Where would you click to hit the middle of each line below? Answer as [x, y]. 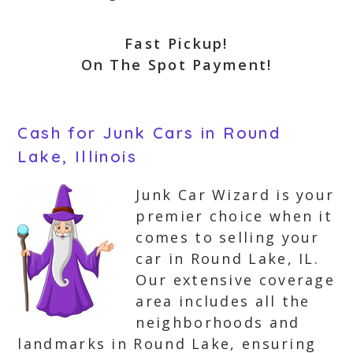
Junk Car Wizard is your [235, 195]
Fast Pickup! [176, 43]
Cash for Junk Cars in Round [149, 133]
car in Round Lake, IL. [228, 258]
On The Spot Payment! [176, 65]
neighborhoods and [218, 322]
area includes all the [223, 301]
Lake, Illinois [78, 156]
